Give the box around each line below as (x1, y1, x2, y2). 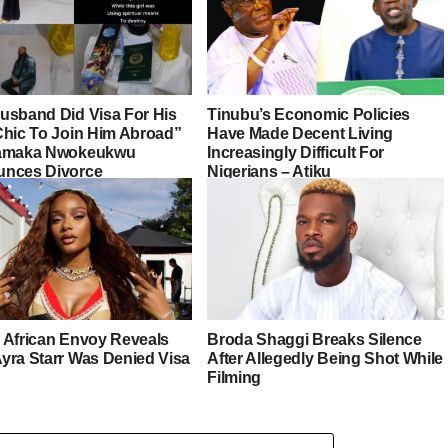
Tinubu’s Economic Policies (207, 105, 410, 123)
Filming (207, 368, 262, 386)
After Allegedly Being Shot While (207, 349, 444, 367)
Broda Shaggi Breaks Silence (207, 330, 422, 348)
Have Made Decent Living (207, 124, 393, 142)
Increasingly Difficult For (207, 143, 384, 161)
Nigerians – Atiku (207, 162, 331, 180)
